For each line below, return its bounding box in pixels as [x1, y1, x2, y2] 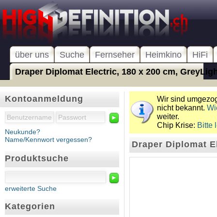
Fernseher [95, 50, 135, 60]
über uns [15, 50, 49, 60]
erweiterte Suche [5, 184, 57, 192]
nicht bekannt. [157, 104, 207, 112]
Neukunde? [5, 128, 40, 136]
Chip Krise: [157, 121, 197, 129]
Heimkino [145, 50, 182, 60]
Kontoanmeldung [5, 94, 83, 104]
